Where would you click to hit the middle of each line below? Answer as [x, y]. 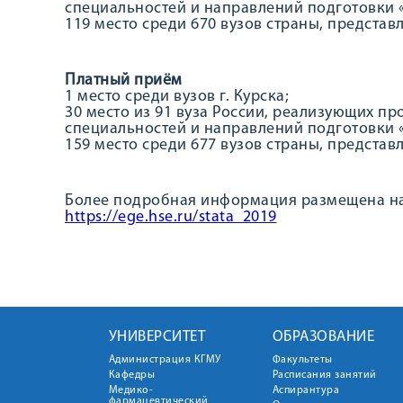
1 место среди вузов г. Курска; [177, 97]
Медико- [130, 390]
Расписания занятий [324, 375]
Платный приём [124, 81]
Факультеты [302, 360]
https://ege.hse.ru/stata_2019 [171, 217]
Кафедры [131, 375]
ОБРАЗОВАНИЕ [323, 337]
